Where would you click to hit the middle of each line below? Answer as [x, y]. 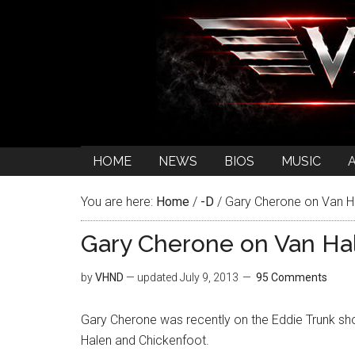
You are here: [118, 202]
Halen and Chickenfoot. [145, 340]
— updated [152, 277]
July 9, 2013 [209, 277]
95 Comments [292, 277]
